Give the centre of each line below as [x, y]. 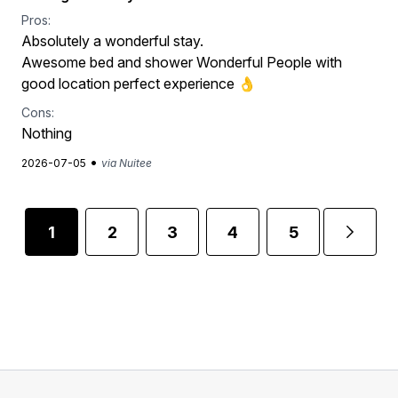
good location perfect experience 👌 [139, 84]
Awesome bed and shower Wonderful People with [182, 62]
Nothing [47, 133]
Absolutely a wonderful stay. [112, 41]
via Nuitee [127, 163]
